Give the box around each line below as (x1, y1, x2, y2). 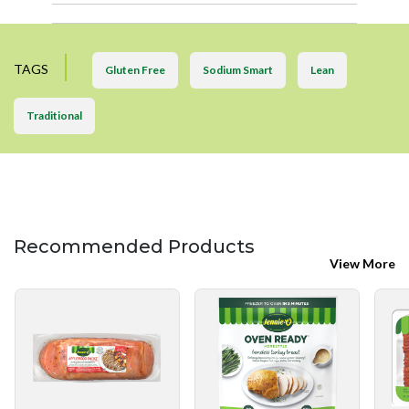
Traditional (26, 109, 82, 123)
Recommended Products (14, 236, 255, 258)
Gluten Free (105, 63, 165, 78)
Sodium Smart (203, 63, 273, 78)
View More (330, 256, 395, 272)
